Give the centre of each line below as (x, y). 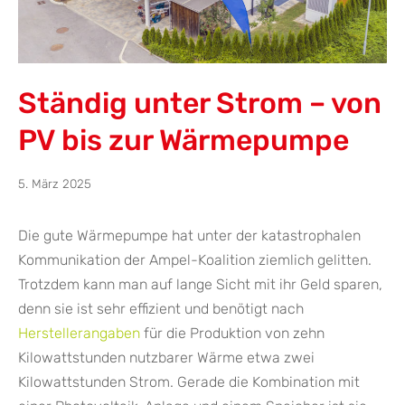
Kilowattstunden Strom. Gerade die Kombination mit (189, 382)
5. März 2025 (55, 184)
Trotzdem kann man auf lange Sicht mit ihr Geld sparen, (200, 285)
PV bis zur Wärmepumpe (184, 141)
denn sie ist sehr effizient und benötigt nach (161, 309)
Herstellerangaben (79, 334)
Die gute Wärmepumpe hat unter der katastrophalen (189, 236)
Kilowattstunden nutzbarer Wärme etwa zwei (166, 358)
